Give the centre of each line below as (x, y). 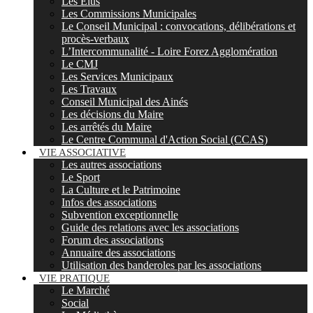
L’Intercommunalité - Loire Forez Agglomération (169, 51)
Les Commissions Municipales (129, 14)
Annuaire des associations (118, 253)
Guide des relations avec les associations (150, 227)
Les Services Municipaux (117, 77)
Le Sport (81, 177)
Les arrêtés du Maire (107, 127)
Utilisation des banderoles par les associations (161, 265)
